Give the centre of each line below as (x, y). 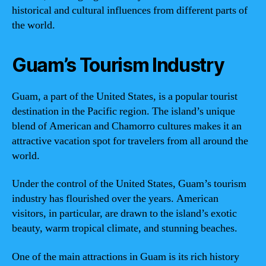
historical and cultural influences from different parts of (130, 10)
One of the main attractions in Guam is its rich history (126, 256)
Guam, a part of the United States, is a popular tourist (125, 96)
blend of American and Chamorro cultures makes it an (127, 126)
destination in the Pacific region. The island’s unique (123, 111)
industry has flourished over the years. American (115, 199)
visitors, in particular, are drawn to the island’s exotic (124, 213)
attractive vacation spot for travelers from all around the (130, 141)
